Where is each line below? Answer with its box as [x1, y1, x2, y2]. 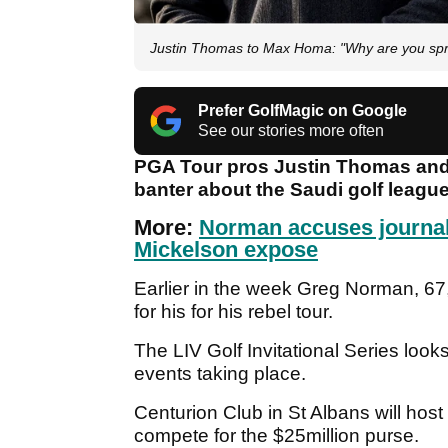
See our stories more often [198, 122, 384, 140]
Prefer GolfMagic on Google [198, 102, 407, 120]
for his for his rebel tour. [134, 301, 338, 323]
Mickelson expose [134, 237, 318, 263]
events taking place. [134, 363, 311, 385]
